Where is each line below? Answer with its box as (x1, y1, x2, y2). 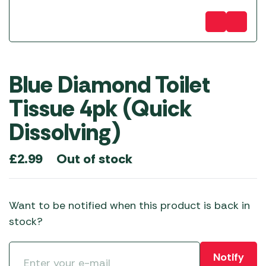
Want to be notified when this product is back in (9, 198, 250, 213)
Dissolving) (9, 118, 121, 147)
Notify (213, 250, 244, 264)
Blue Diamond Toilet (9, 70, 210, 100)
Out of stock (56, 150, 132, 167)
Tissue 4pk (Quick (9, 94, 192, 123)
